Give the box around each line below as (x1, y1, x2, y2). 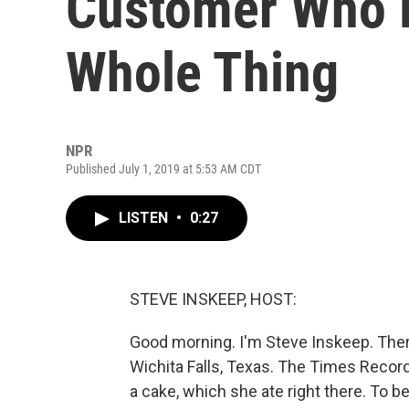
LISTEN (119, 209, 172, 226)
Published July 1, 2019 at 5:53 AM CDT (66, 162, 261, 176)
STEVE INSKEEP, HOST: (130, 289, 297, 309)
